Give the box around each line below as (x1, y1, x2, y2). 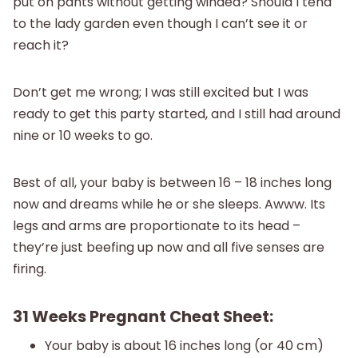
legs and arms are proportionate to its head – (13, 217, 300, 236)
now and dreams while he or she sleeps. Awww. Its (13, 195, 325, 214)
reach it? (13, 36, 69, 55)
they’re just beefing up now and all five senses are (13, 238, 324, 257)
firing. (13, 260, 46, 279)
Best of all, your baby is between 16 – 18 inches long (13, 173, 332, 193)
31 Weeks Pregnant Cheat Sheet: (13, 305, 273, 328)
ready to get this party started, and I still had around (13, 105, 340, 124)
